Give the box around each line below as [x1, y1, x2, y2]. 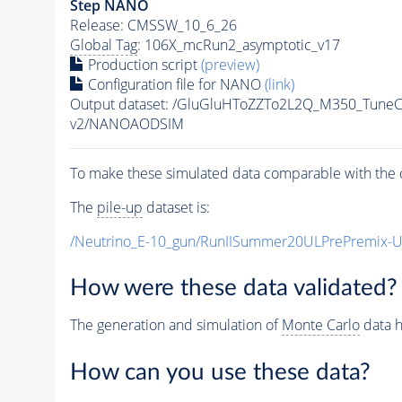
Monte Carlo [281, 315, 360, 336]
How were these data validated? [69, 276, 398, 301]
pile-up [96, 197, 143, 217]
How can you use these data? [69, 360, 371, 384]
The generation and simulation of [69, 315, 282, 336]
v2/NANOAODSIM [69, 113, 184, 134]
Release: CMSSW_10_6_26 [69, 14, 237, 35]
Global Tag [69, 34, 137, 55]
